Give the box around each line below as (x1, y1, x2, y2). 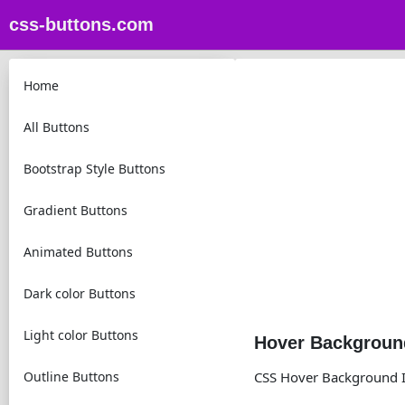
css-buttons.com (9, 14, 154, 34)
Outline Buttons (24, 368, 119, 385)
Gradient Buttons (24, 202, 127, 219)
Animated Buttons (24, 243, 133, 260)
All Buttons (24, 118, 89, 136)
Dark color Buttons (24, 285, 136, 302)
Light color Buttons (24, 326, 138, 344)
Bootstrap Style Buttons (24, 160, 165, 177)
